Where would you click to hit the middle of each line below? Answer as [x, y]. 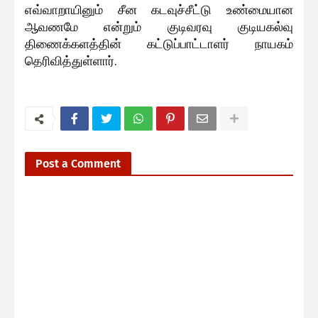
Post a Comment [78, 164]
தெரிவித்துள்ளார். [71, 60]
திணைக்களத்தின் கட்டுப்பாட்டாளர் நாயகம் [159, 43]
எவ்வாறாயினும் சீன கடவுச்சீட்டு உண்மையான [159, 9]
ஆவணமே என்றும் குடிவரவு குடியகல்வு [159, 26]
